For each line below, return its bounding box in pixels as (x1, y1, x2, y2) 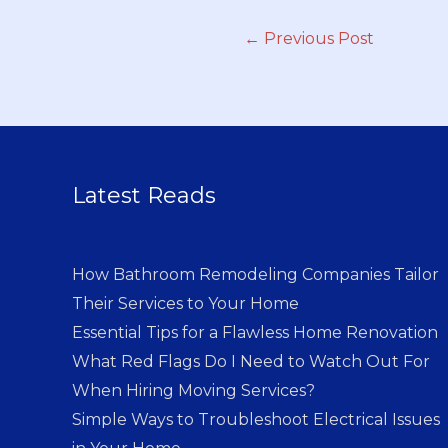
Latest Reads (72, 181, 216, 209)
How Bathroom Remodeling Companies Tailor (72, 265, 439, 285)
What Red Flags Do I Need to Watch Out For (72, 352, 430, 372)
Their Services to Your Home (72, 294, 299, 314)
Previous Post (260, 29, 374, 49)
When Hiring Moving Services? (72, 381, 315, 401)
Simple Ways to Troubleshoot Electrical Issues (72, 410, 440, 430)
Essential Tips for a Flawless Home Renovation (72, 323, 438, 343)
